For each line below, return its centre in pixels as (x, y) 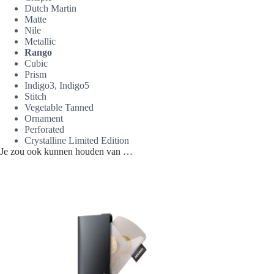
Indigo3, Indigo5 (57, 86)
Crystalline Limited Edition (77, 141)
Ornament (44, 119)
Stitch (35, 97)
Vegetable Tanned (59, 108)
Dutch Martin (50, 9)
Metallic (40, 42)
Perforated (44, 130)
